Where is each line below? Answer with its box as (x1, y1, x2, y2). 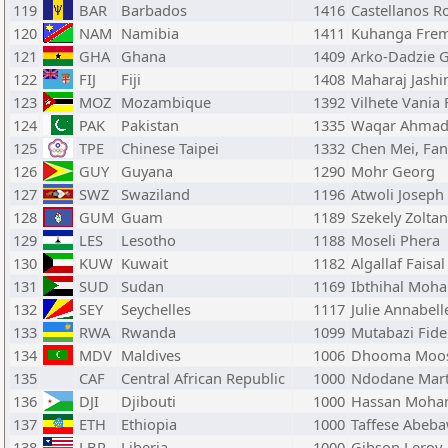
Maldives (121, 345, 181, 365)
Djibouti (121, 391, 176, 411)
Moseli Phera (351, 230, 440, 250)
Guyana (121, 161, 173, 181)
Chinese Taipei (121, 138, 219, 158)
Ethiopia (121, 414, 177, 434)
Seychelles (121, 299, 191, 319)
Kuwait (121, 253, 168, 273)
